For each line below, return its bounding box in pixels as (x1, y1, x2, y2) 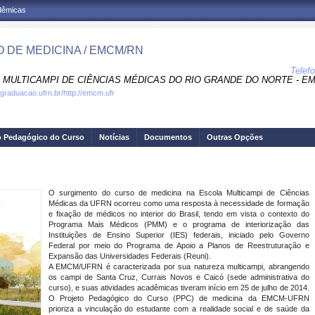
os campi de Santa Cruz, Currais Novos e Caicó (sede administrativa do (49, 273, 309, 281)
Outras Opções (207, 133, 263, 141)
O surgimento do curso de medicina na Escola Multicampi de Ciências (49, 188, 309, 197)
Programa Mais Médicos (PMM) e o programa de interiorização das (49, 220, 309, 229)
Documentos (144, 133, 192, 141)
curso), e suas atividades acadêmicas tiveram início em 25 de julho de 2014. (49, 283, 309, 292)
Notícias (99, 133, 129, 141)
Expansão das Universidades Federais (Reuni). (49, 252, 211, 260)
